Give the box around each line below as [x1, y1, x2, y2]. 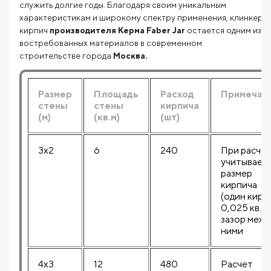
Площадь [94, 88, 139, 100]
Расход [160, 88, 194, 100]
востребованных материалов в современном [19, 38, 202, 48]
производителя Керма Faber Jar [50, 25, 187, 36]
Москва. [113, 51, 147, 61]
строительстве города [19, 51, 113, 61]
